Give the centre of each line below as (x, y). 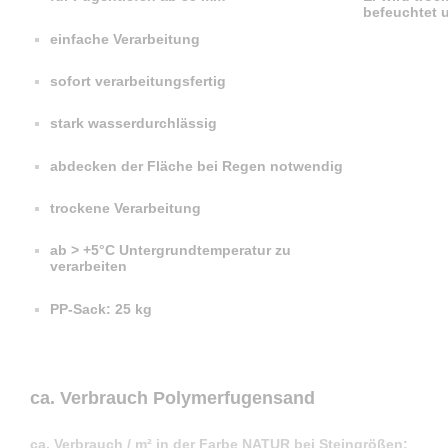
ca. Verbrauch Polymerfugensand (172, 397)
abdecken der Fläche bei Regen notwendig (196, 165)
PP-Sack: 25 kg (101, 308)
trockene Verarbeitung (125, 208)
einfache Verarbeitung (125, 38)
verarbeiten (88, 266)
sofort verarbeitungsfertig (138, 80)
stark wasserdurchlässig (133, 123)
